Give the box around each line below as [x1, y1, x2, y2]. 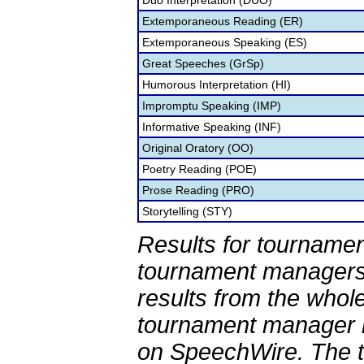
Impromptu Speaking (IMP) [142, 99, 281, 112]
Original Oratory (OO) [142, 141, 253, 154]
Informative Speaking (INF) [142, 120, 281, 133]
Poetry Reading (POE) [142, 162, 257, 175]
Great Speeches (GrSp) [142, 57, 264, 70]
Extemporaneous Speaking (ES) [142, 36, 307, 49]
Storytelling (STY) [142, 205, 232, 218]
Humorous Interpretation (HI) [142, 78, 291, 91]
